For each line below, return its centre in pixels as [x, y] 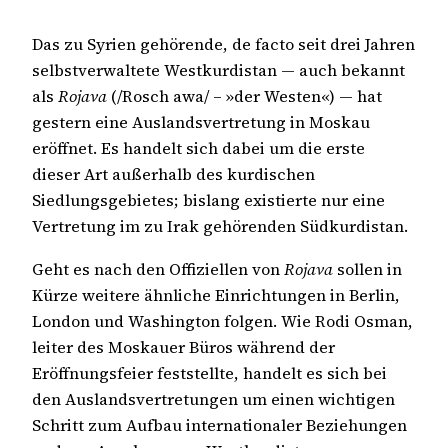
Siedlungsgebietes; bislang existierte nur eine [208, 200]
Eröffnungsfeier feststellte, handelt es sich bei [209, 372]
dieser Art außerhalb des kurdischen [173, 174]
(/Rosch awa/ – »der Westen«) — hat [244, 96]
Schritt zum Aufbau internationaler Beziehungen [219, 424]
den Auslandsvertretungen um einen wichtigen [213, 398]
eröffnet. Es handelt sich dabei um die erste [198, 148]
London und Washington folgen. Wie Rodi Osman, [222, 320]
